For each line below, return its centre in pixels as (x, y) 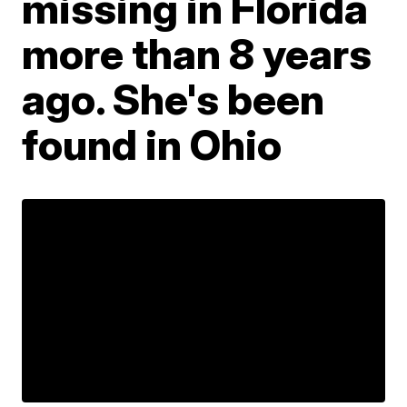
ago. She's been (174, 99)
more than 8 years (197, 54)
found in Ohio (152, 144)
